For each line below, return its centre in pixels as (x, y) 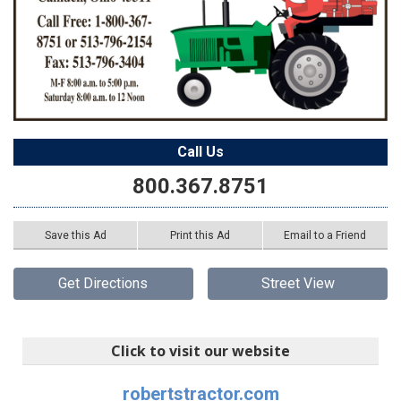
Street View (298, 283)
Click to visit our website (200, 350)
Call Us (200, 151)
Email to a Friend (325, 235)
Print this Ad (200, 235)
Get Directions (103, 283)
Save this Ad (75, 235)
